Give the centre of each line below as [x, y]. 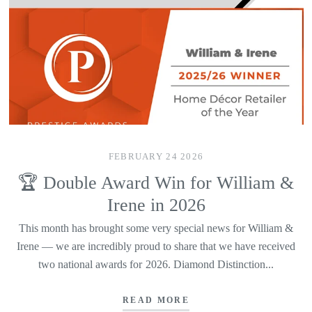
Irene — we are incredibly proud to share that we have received [156, 246]
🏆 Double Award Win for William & [156, 182]
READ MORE [156, 300]
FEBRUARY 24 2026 [156, 157]
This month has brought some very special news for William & [156, 228]
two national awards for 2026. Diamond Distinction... [156, 264]
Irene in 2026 [156, 205]
